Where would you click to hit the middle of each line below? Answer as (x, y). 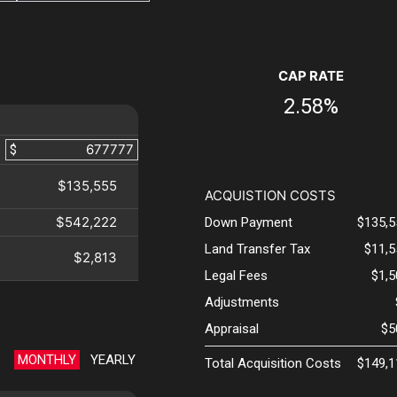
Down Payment (248, 223)
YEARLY (113, 360)
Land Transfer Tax (257, 249)
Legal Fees (236, 276)
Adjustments (241, 303)
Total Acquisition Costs (272, 364)
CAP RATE (311, 76)
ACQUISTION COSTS (270, 196)
